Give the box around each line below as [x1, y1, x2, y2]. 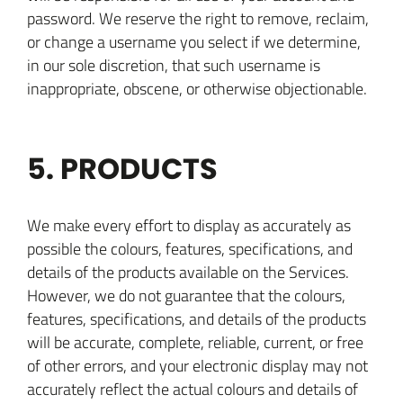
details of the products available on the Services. [27, 261, 349, 282]
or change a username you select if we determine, [27, 31, 361, 52]
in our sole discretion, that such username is [27, 54, 320, 76]
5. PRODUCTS [27, 148, 218, 189]
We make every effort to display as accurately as [27, 214, 351, 236]
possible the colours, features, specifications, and [27, 237, 353, 259]
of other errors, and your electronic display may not [27, 354, 368, 376]
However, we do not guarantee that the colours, [27, 284, 345, 306]
